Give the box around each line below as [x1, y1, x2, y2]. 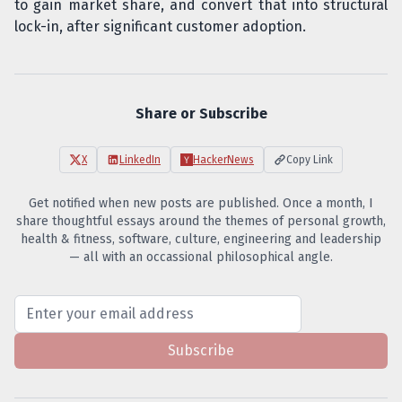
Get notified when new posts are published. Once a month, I [29, 196, 373, 211]
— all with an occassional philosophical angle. [69, 249, 333, 265]
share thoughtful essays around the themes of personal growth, [16, 214, 386, 229]
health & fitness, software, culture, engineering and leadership [21, 232, 381, 247]
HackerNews [193, 153, 254, 166]
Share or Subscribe [135, 105, 267, 122]
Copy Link [286, 153, 333, 166]
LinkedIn [119, 153, 161, 166]
